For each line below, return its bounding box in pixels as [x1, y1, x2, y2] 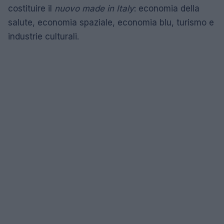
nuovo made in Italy [54, 3, 134, 13]
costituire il [8, 3, 54, 13]
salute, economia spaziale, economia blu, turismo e [8, 17, 214, 27]
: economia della [134, 3, 199, 13]
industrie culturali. [8, 31, 79, 41]
